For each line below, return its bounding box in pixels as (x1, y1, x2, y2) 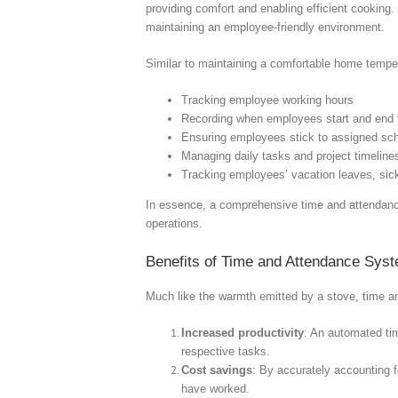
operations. (146, 216, 203, 230)
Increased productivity (181, 325, 305, 339)
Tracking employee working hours (181, 92, 354, 107)
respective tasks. (181, 344, 271, 358)
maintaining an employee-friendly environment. (146, 20, 386, 34)
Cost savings (181, 362, 253, 377)
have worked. (181, 381, 251, 395)
